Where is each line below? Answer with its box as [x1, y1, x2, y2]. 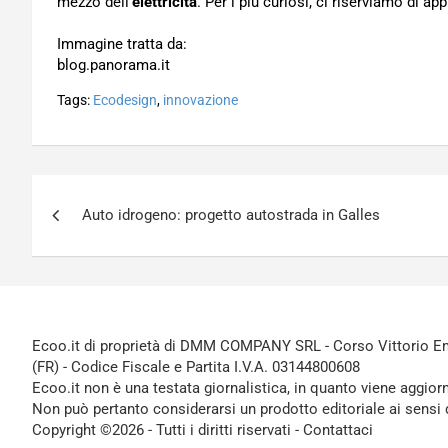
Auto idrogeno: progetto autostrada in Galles [82, 206, 380, 224]
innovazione [163, 92, 238, 108]
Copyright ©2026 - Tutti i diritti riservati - [32, 421, 303, 439]
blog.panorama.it [57, 56, 170, 74]
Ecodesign [93, 92, 157, 108]
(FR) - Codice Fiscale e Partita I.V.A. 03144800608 [32, 358, 360, 376]
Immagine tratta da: [57, 35, 187, 53]
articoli [31, 216, 130, 254]
